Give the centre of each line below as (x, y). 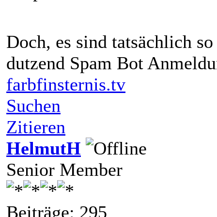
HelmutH (44, 148)
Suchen (33, 105)
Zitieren (36, 127)
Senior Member (64, 169)
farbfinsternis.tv (66, 84)
